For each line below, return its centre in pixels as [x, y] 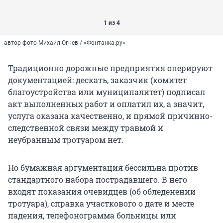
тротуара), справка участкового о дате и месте [101, 204]
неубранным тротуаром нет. [66, 140]
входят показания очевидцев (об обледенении [102, 192]
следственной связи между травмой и [86, 128]
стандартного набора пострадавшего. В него [98, 180]
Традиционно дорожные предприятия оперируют [110, 68]
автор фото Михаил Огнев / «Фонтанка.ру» [65, 43]
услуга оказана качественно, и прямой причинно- [110, 116]
